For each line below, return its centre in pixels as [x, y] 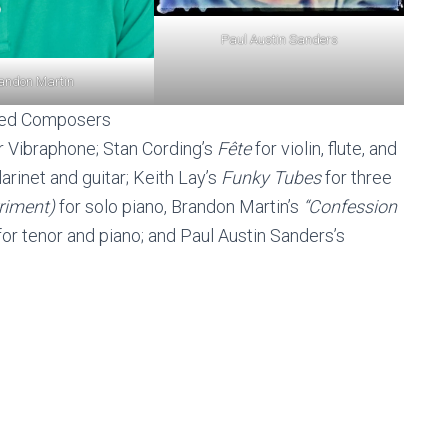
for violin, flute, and [324, 149]
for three [356, 178]
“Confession [350, 207]
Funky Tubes [271, 178]
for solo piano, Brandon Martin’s [181, 207]
